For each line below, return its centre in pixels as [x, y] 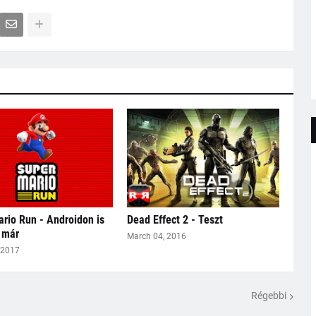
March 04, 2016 [156, 236]
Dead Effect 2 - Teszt [175, 219]
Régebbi [268, 296]
